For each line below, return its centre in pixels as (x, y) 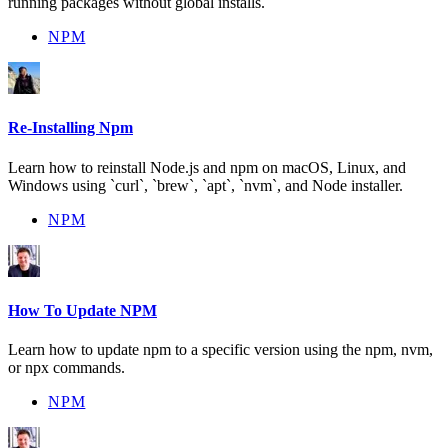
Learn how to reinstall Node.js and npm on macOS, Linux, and (207, 167)
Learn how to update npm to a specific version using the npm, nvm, (220, 350)
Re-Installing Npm (70, 128)
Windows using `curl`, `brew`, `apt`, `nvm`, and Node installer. (205, 185)
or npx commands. (66, 368)
